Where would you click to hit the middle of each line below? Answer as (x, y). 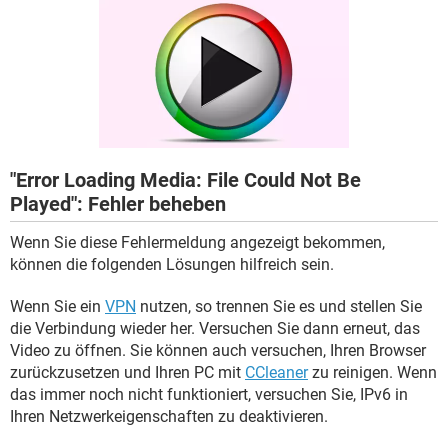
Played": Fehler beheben (118, 204)
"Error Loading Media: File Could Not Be (185, 180)
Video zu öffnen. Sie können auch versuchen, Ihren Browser (218, 350)
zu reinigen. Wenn (372, 372)
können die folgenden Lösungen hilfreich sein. (172, 264)
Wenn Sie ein (57, 306)
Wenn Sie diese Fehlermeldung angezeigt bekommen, (197, 242)
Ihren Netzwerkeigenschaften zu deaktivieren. (169, 416)
